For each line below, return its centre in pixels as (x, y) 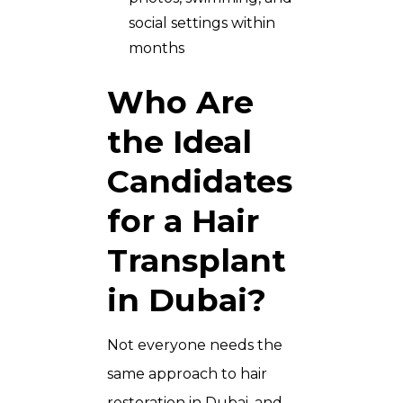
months (157, 49)
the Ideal (179, 142)
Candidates (200, 182)
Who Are (180, 103)
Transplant (197, 261)
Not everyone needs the (195, 345)
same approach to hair (187, 374)
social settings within (202, 23)
